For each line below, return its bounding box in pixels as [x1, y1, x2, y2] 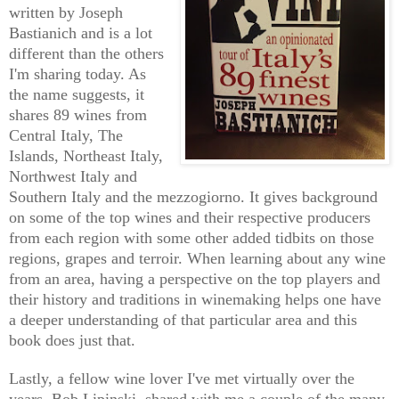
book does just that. [9, 331, 135, 350]
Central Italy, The [9, 126, 123, 145]
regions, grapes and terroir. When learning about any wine [9, 249, 386, 268]
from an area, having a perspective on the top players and [9, 270, 380, 289]
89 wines [49, 106, 116, 125]
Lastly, [9, 370, 57, 388]
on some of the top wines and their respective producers [9, 208, 370, 227]
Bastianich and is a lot [9, 24, 152, 43]
